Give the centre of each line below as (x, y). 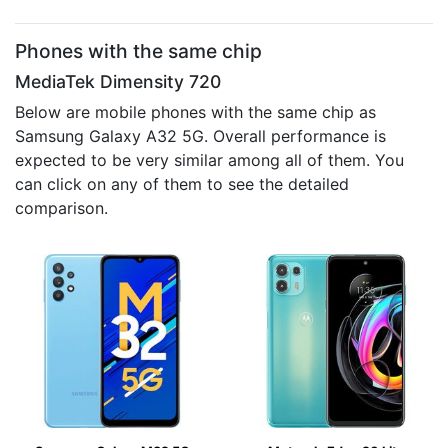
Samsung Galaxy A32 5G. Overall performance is (200, 136)
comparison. (61, 208)
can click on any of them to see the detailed (182, 184)
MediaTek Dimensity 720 (118, 81)
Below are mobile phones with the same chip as (195, 112)
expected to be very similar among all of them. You (209, 160)
